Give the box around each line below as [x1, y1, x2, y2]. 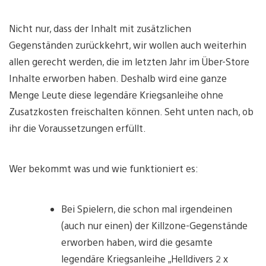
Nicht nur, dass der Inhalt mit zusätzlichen [9, 21, 191, 34]
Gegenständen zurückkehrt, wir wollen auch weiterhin [9, 38, 246, 51]
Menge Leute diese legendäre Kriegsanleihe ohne [9, 88, 223, 101]
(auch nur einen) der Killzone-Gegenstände [61, 218, 248, 232]
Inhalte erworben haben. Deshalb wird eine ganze [9, 71, 227, 84]
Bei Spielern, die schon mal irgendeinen [61, 202, 232, 215]
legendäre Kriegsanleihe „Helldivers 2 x [61, 252, 228, 265]
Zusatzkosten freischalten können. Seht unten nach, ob [9, 104, 254, 118]
